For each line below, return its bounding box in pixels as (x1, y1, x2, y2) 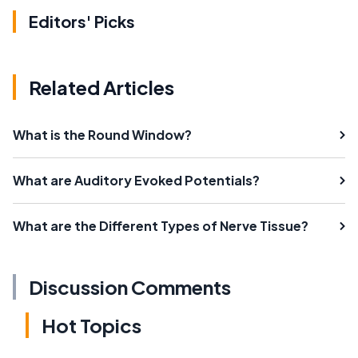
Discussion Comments (29, 274, 231, 299)
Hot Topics (42, 312, 141, 337)
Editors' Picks (29, 10, 135, 31)
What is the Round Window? (13, 125, 192, 143)
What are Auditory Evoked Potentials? (13, 171, 260, 189)
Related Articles (29, 74, 174, 99)
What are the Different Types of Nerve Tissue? (13, 217, 308, 234)
